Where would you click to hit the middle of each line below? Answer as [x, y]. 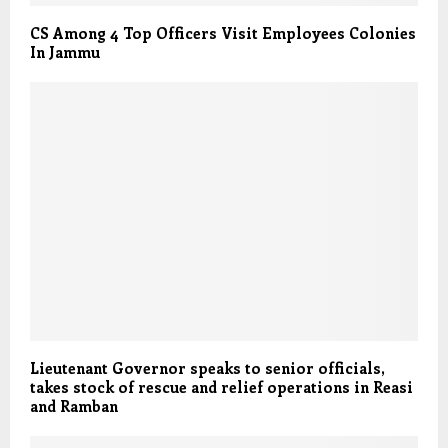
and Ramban [74, 405]
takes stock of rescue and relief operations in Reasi [221, 386]
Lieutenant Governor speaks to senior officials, [207, 367]
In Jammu [65, 52]
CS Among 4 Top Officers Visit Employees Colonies [223, 33]
